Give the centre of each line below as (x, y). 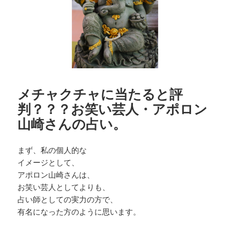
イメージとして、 (49, 162)
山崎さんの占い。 (72, 123)
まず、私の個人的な (52, 150)
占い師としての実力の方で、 (68, 199)
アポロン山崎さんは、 (56, 174)
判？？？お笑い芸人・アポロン (113, 109)
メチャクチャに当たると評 (100, 94)
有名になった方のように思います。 (79, 211)
